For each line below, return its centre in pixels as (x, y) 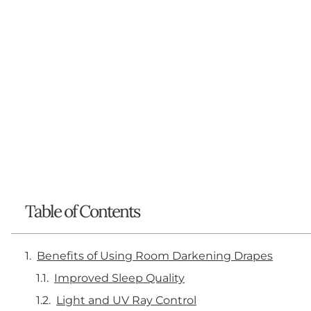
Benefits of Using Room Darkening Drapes (155, 255)
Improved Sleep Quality (119, 278)
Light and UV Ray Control (126, 300)
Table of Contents (82, 211)
